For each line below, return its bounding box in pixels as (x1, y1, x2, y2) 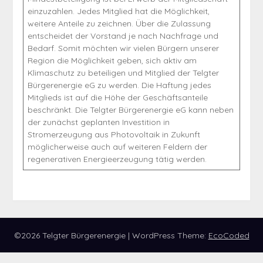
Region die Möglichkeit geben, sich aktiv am (27, 55, 197, 66)
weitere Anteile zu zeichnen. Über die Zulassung (27, 18, 211, 29)
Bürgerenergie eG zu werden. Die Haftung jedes (27, 80, 211, 91)
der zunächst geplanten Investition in (27, 117, 170, 128)
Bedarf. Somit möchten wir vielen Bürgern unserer (27, 43, 219, 54)
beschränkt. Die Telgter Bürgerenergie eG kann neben (27, 104, 234, 116)
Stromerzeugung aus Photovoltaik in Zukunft (27, 129, 200, 140)
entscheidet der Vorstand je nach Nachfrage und (27, 31, 218, 42)
